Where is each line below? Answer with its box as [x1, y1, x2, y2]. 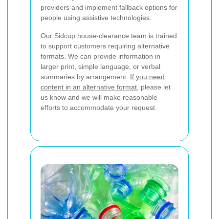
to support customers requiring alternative [41, 42, 170, 50]
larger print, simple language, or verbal [41, 62, 160, 70]
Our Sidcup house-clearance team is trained [41, 31, 177, 40]
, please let [137, 83, 171, 91]
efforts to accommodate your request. [41, 103, 157, 111]
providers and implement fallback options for [41, 3, 177, 11]
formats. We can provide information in [41, 52, 160, 60]
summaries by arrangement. [41, 72, 130, 81]
